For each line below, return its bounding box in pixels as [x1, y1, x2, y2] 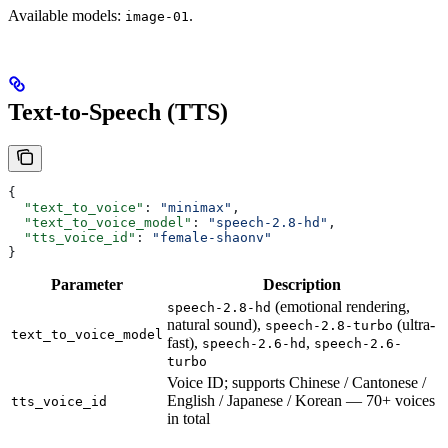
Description [263, 276, 341, 294]
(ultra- [393, 316, 435, 334]
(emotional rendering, [271, 298, 410, 316]
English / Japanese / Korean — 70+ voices [167, 392, 435, 410]
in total [167, 410, 210, 428]
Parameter [51, 276, 123, 294]
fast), [167, 334, 202, 352]
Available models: [8, 6, 125, 24]
